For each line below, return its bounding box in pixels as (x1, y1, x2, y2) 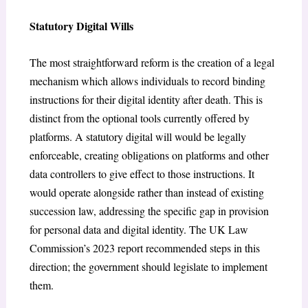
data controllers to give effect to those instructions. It (29, 166, 254, 181)
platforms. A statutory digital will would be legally (29, 129, 246, 144)
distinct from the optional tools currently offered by (29, 110, 250, 125)
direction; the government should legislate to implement (29, 258, 267, 274)
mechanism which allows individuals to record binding (29, 73, 265, 88)
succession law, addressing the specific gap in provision (29, 203, 269, 218)
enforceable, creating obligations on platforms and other (29, 147, 269, 162)
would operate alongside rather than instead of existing (29, 184, 264, 199)
